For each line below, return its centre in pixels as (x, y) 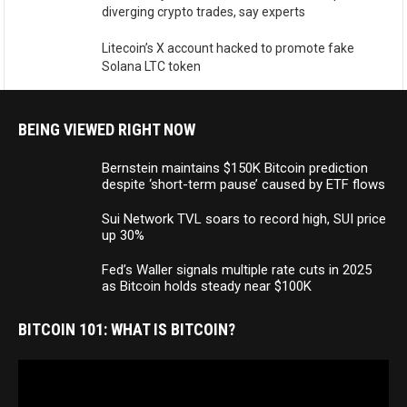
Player (35, 396)
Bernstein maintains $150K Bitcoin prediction (235, 169)
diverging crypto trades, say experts (204, 12)
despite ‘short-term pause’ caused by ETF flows (243, 185)
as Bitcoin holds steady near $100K (207, 287)
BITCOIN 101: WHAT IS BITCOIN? (127, 330)
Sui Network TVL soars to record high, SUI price (244, 219)
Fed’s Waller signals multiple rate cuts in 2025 (237, 270)
